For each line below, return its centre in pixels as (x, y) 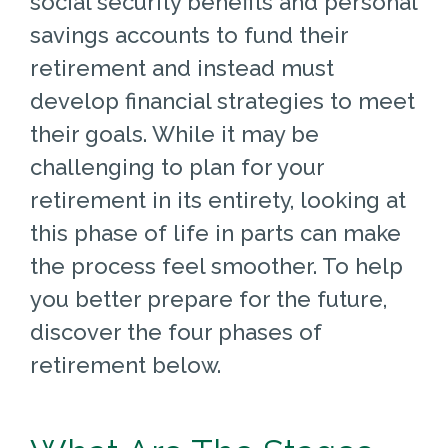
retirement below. (125, 364)
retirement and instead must (181, 67)
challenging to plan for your (176, 166)
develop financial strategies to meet (222, 100)
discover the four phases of (175, 331)
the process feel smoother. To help (216, 265)
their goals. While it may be (174, 133)
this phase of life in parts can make (215, 232)
